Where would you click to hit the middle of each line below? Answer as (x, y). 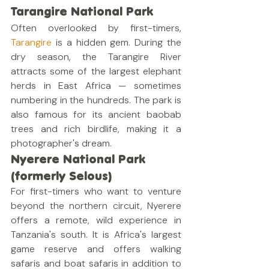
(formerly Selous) (61, 176)
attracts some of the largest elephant (96, 71)
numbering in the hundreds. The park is (96, 100)
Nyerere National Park (80, 159)
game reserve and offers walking (96, 249)
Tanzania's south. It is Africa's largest (96, 234)
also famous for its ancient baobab (96, 114)
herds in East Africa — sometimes (96, 86)
